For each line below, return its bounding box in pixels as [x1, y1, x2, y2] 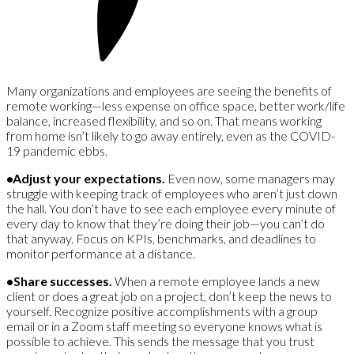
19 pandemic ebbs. [6, 143, 107, 159]
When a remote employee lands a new [115, 273, 320, 289]
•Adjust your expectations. [6, 171, 168, 186]
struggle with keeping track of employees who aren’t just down [6, 186, 337, 201]
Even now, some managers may [168, 171, 335, 186]
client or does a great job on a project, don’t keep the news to [6, 288, 332, 304]
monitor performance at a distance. [6, 246, 195, 262]
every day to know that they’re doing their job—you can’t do [6, 216, 325, 232]
